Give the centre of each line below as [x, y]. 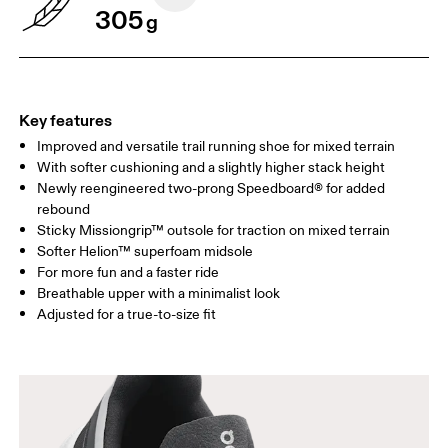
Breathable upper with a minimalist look [159, 294]
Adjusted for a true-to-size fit [127, 315]
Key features [66, 120]
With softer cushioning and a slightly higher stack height [211, 168]
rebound [64, 210]
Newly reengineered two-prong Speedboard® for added [211, 189]
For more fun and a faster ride [128, 273]
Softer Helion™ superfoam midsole [145, 252]
